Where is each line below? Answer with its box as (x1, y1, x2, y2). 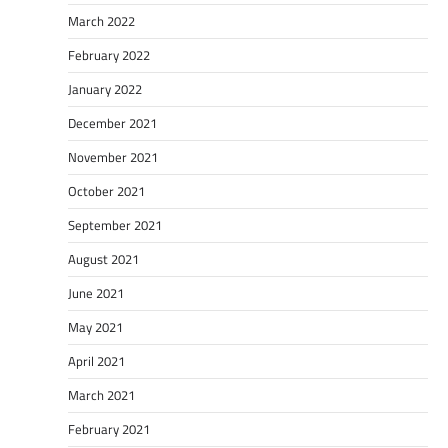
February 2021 (68, 418, 150, 439)
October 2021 (68, 180, 145, 201)
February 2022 (68, 44, 150, 65)
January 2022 (68, 78, 142, 99)
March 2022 (68, 10, 135, 31)
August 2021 (68, 248, 139, 269)
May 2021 (68, 316, 123, 337)
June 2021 (68, 282, 124, 303)
